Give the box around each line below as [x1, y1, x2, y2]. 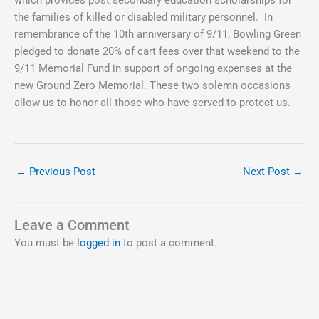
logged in [77, 236, 120, 250]
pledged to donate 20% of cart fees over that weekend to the [14, 44, 300, 58]
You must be [14, 236, 77, 250]
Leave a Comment [14, 217, 130, 234]
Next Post [243, 164, 293, 178]
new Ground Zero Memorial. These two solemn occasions [14, 78, 291, 92]
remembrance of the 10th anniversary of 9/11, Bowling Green [14, 27, 301, 41]
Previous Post [26, 164, 95, 178]
